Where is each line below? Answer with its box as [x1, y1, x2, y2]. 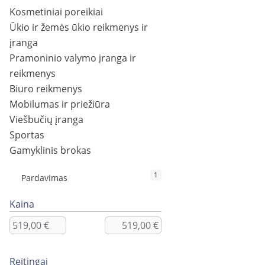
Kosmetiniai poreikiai [9, 5, 103, 19]
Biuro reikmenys [9, 82, 82, 96]
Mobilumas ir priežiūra [9, 98, 110, 111]
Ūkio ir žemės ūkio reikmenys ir [9, 21, 148, 34]
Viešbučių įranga [9, 113, 83, 127]
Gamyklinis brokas [9, 144, 91, 157]
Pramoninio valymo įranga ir [9, 51, 136, 65]
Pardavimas [21, 172, 67, 184]
